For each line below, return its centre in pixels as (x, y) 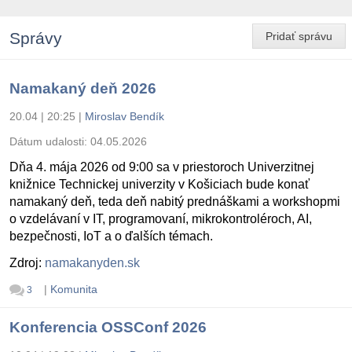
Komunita (73, 289)
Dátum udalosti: (50, 141)
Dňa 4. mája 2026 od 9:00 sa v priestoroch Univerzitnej (162, 167)
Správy (36, 38)
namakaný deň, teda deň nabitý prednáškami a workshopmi (175, 201)
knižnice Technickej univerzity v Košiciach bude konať (159, 184)
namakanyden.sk (92, 262)
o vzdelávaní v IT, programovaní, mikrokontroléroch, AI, (161, 218)
